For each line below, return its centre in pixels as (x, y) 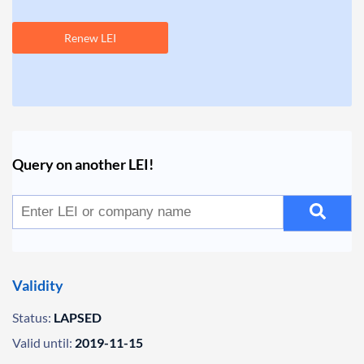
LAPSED (78, 317)
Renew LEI (90, 38)
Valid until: (42, 342)
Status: (32, 317)
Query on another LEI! (83, 164)
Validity (38, 285)
